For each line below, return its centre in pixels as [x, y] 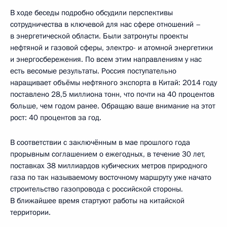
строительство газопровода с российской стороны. [97, 189]
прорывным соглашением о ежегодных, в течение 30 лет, [108, 154]
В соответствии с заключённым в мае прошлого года [100, 142]
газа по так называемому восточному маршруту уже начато [111, 177]
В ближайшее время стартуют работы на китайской [97, 200]
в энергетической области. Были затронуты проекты [99, 36]
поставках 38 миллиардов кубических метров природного [109, 165]
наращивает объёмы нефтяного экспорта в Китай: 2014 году [113, 82]
